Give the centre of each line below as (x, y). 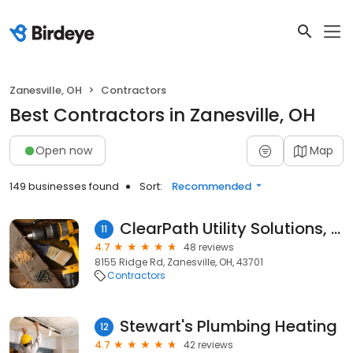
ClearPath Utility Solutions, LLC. (336, 229)
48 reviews (209, 247)
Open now (64, 150)
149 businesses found (64, 186)
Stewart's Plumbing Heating (229, 326)
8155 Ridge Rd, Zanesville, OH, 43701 (179, 262)
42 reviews (208, 345)
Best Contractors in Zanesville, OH (162, 115)
